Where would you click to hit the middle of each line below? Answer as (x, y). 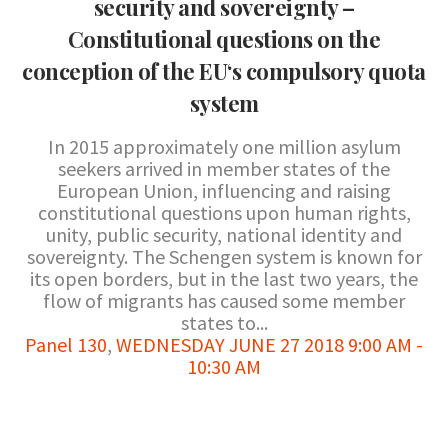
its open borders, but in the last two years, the (224, 278)
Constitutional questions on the (224, 39)
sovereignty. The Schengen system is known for (224, 256)
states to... (224, 322)
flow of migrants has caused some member (224, 300)
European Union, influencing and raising (224, 190)
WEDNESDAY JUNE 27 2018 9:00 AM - (269, 344)
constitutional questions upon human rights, (224, 212)
